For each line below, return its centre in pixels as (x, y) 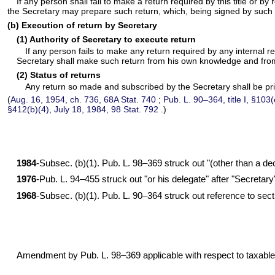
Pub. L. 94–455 (69, 180)
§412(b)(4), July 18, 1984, (60, 110)
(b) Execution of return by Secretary (83, 25)
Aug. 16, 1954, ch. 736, (57, 100)
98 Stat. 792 (135, 110)
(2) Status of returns (58, 75)
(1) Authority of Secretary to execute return (106, 40)
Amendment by (48, 256)
